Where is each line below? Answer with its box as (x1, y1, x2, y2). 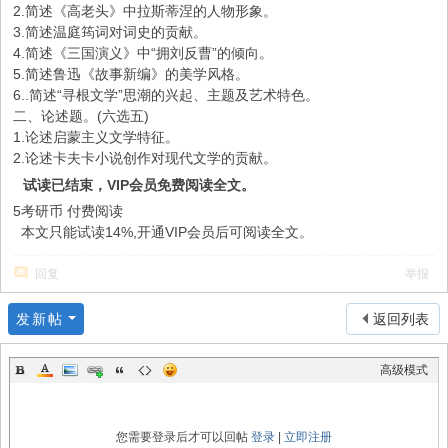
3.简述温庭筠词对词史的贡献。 (13, 24, 207, 40)
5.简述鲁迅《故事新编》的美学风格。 (13, 66, 249, 82)
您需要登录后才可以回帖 (116, 430, 251, 444)
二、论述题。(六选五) (13, 108, 149, 124)
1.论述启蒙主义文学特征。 (13, 129, 179, 145)
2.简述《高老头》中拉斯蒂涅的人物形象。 (13, 3, 277, 19)
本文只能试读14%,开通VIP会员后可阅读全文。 (13, 224, 317, 240)
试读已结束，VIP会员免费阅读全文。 (23, 177, 255, 193)
